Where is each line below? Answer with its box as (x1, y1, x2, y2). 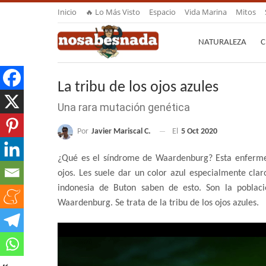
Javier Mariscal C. (91, 126, 151, 136)
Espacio (149, 7, 176, 17)
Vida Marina (185, 7, 227, 17)
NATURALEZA (198, 38, 246, 47)
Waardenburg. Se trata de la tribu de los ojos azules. (58, 198, 259, 208)
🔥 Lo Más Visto (85, 7, 140, 17)
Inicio (58, 7, 77, 17)
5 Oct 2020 (181, 127, 217, 137)
